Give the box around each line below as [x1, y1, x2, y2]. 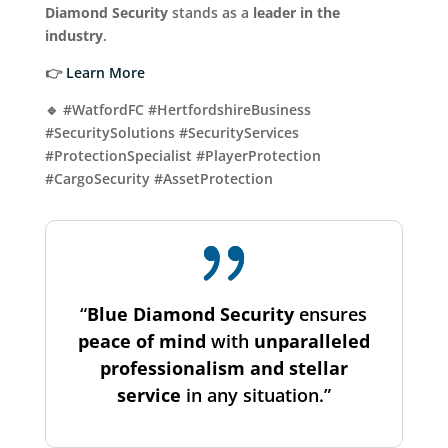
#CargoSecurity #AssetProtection [44, 168, 273, 188]
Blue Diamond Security [87, 301, 295, 326]
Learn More [65, 62, 145, 82]
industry [44, 25, 103, 45]
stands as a [167, 2, 253, 22]
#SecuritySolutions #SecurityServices [44, 122, 299, 142]
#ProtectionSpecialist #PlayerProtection [44, 145, 321, 165]
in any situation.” [180, 382, 331, 407]
